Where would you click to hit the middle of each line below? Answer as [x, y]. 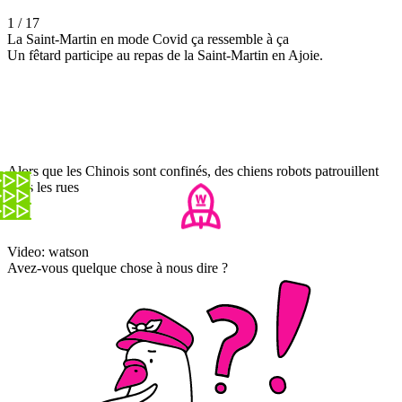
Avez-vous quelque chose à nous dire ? [118, 267]
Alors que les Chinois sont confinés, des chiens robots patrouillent [193, 170]
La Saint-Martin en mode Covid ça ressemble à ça [148, 39]
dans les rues [43, 187]
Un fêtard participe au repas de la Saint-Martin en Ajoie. [165, 55]
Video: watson [48, 251]
